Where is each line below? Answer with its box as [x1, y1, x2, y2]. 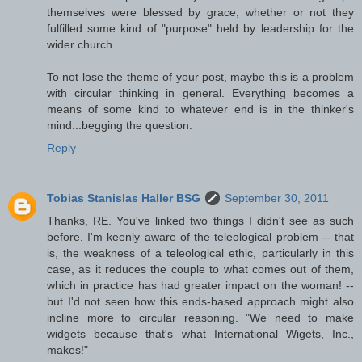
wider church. [47, 37, 116, 51]
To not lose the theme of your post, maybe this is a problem [47, 69, 354, 83]
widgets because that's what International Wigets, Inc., [47, 326, 354, 340]
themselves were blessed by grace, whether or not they [47, 5, 354, 19]
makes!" [47, 343, 88, 356]
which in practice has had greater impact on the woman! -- [47, 278, 354, 292]
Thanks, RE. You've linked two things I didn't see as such [47, 213, 354, 227]
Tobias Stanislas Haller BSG [47, 191, 200, 204]
